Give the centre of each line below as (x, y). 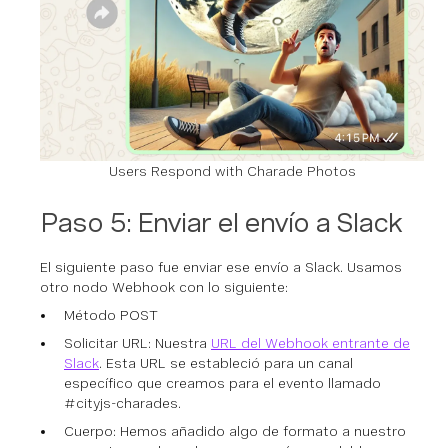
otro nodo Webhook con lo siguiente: (164, 286)
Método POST (111, 314)
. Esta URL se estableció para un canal (226, 362)
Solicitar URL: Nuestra (137, 342)
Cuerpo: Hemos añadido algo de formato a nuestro (235, 430)
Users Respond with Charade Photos (232, 170)
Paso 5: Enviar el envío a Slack (221, 222)
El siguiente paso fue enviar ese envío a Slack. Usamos (221, 266)
